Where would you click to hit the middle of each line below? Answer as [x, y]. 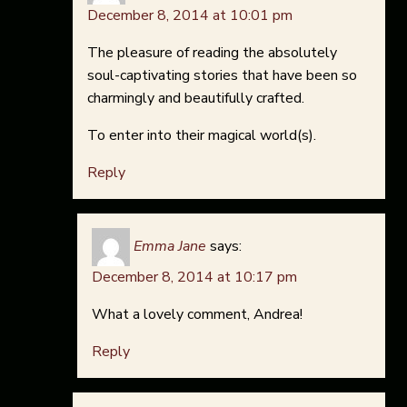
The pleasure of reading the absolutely [212, 53]
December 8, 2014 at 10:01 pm [190, 16]
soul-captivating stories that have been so [222, 76]
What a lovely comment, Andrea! [197, 315]
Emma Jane [170, 247]
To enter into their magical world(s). [202, 136]
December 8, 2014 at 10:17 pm [194, 278]
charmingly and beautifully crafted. [196, 99]
